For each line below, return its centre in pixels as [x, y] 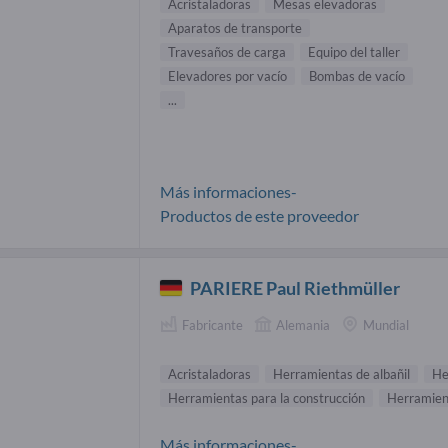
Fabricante [212, 324]
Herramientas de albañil [341, 373]
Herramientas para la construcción [266, 397]
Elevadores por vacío [227, 75]
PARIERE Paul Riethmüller [295, 287]
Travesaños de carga [227, 51]
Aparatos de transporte [235, 27]
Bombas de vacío [357, 75]
